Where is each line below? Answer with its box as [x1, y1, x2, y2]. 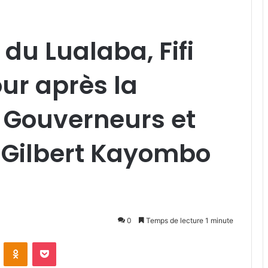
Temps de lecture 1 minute [144, 216, 233, 226]
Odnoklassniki [27, 236, 78, 246]
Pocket [56, 236, 81, 246]
